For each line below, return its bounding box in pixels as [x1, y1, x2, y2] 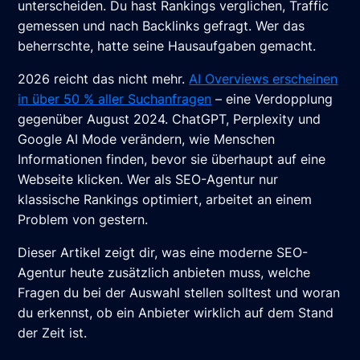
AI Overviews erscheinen [189, 71, 338, 88]
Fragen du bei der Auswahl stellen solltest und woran [18, 284, 341, 301]
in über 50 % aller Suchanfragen [18, 91, 212, 108]
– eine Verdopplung [211, 91, 333, 108]
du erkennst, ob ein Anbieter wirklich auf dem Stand [18, 305, 334, 321]
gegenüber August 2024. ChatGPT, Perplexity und [18, 111, 321, 128]
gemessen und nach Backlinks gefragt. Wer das [18, 18, 305, 35]
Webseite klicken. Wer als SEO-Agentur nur [18, 171, 279, 188]
